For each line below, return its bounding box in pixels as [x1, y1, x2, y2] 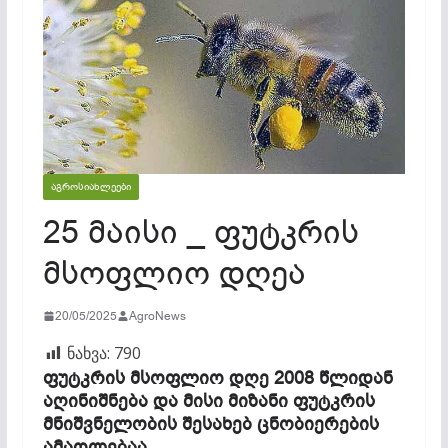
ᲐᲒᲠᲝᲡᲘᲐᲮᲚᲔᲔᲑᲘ [50, 179, 131, 193]
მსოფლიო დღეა [42, 251, 306, 295]
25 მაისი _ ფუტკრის [42, 210, 359, 254]
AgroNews [128, 307, 186, 324]
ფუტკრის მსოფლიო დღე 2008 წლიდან [42, 365, 393, 390]
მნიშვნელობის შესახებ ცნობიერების [42, 411, 379, 436]
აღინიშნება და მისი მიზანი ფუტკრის [42, 388, 375, 413]
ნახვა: [66, 341, 110, 364]
